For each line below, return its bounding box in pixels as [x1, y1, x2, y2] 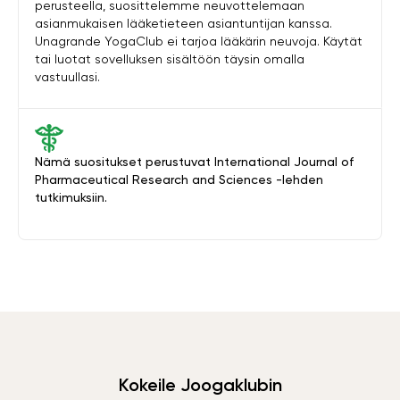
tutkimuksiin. [35, 190, 107, 204]
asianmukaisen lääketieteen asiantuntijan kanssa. [35, 16, 332, 30]
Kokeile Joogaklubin [118, 374, 282, 396]
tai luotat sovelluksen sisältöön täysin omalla [35, 52, 304, 66]
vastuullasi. [35, 70, 100, 84]
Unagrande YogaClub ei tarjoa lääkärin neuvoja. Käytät [35, 34, 362, 48]
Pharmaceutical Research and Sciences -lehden [35, 172, 323, 187]
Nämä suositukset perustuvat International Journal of [35, 154, 354, 169]
